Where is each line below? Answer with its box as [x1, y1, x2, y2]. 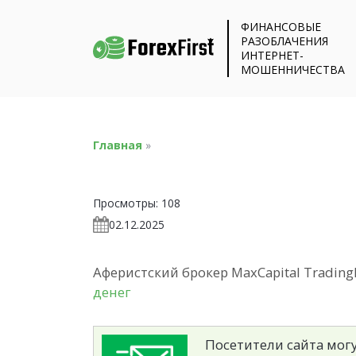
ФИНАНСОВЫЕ [241, 19, 322, 34]
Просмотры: [93, 195, 158, 211]
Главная [93, 137, 142, 153]
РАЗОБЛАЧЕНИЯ [241, 33, 329, 48]
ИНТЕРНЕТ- [241, 48, 304, 63]
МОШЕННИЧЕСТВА [241, 62, 346, 77]
